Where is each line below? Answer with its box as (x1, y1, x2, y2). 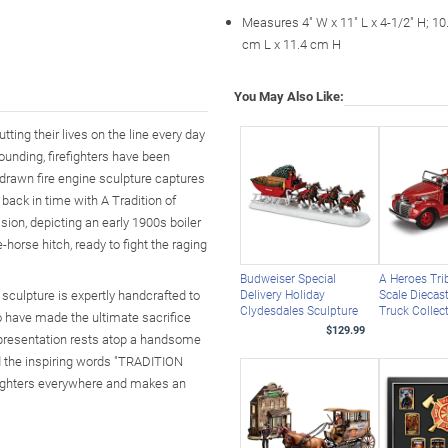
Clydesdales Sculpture (239, 302, 358, 319)
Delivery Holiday (239, 286, 325, 303)
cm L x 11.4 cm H (242, 34, 341, 53)
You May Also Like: (234, 86, 344, 105)
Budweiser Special (239, 270, 336, 287)
